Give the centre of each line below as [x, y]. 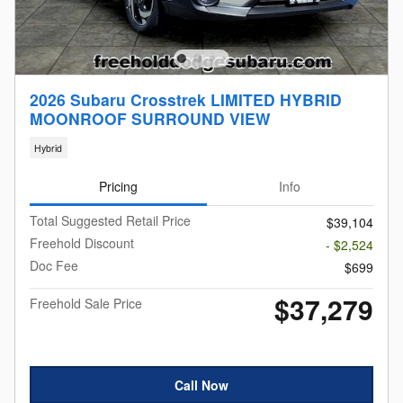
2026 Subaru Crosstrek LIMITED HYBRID [186, 100]
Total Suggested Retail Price [110, 221]
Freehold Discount [82, 243]
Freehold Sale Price [86, 304]
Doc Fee [54, 266]
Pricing [118, 187]
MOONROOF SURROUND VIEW [150, 119]
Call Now [201, 385]
